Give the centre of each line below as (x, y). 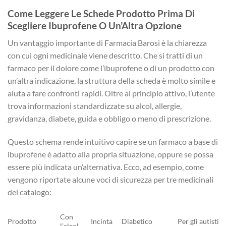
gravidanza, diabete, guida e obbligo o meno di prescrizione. (109, 119)
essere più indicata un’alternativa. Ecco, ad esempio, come (106, 167)
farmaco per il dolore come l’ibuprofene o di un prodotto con (111, 68)
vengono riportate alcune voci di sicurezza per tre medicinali (110, 180)
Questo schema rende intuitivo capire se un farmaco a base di (113, 142)
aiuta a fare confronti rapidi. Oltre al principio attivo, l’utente (111, 93)
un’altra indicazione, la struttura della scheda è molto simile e (111, 81)
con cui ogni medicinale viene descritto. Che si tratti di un (105, 55)
